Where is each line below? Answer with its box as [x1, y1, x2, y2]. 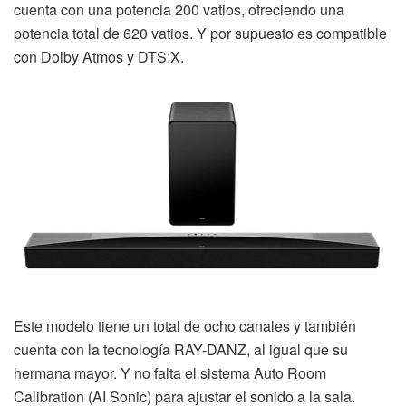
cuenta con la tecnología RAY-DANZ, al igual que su [14, 338, 348, 360]
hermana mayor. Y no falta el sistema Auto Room [14, 362, 326, 383]
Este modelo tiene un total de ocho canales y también [14, 314, 356, 336]
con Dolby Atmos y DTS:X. [14, 45, 184, 67]
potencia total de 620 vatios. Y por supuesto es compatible [14, 22, 387, 43]
